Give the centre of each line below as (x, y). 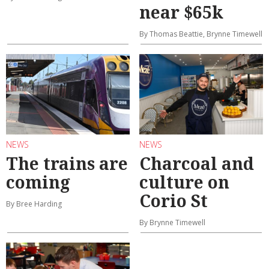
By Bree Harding (34, 204)
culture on (184, 182)
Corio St (174, 200)
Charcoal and (197, 163)
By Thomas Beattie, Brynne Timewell (201, 34)
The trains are (67, 163)
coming (38, 182)
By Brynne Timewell (172, 222)
